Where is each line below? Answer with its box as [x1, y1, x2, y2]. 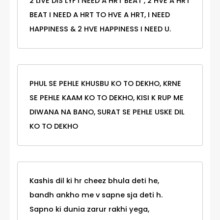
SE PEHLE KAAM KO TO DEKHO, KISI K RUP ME [29, 93, 184, 103]
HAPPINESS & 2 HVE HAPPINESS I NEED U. [29, 24, 171, 34]
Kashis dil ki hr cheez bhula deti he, [29, 176, 159, 186]
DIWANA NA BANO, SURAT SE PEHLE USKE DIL [29, 107, 184, 117]
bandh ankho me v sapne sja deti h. [29, 190, 163, 200]
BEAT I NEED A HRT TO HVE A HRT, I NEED [29, 10, 170, 20]
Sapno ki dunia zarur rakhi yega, [29, 204, 149, 215]
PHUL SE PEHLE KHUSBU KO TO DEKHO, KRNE [29, 79, 181, 89]
